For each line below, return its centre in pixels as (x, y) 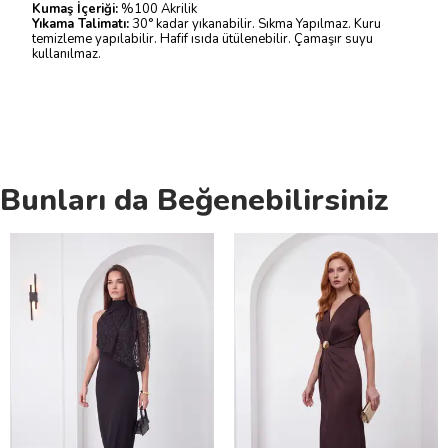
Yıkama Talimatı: (80, 24)
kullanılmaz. (66, 54)
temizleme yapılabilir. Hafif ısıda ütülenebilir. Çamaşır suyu (202, 39)
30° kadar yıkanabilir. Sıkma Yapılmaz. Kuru (255, 24)
